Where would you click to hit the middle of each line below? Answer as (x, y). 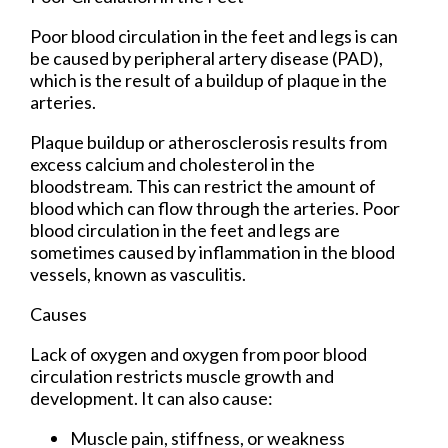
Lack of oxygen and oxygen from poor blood (198, 354)
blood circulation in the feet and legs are (185, 230)
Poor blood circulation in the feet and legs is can (214, 36)
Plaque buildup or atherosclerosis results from (208, 142)
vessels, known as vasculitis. (138, 274)
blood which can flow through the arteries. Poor (215, 208)
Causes (58, 314)
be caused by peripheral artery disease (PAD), (206, 58)
